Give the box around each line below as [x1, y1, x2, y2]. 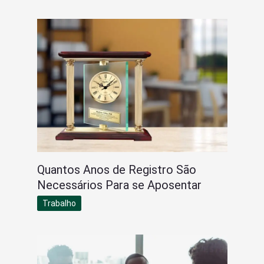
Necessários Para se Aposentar [37, 177, 202, 192]
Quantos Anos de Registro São [37, 162, 196, 177]
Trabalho [42, 198, 76, 208]
